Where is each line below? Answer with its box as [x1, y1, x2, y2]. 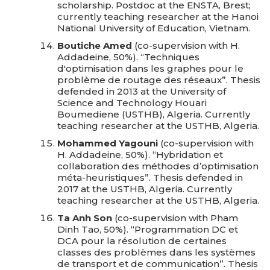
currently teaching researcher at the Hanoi [57, 11, 259, 22]
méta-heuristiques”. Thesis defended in [57, 172, 243, 183]
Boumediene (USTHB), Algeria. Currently [57, 108, 250, 120]
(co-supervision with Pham [112, 212, 238, 224]
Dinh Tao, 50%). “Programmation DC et [57, 224, 238, 235]
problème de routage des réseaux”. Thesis [57, 74, 260, 86]
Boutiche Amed [57, 40, 132, 51]
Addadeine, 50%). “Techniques [57, 51, 199, 63]
